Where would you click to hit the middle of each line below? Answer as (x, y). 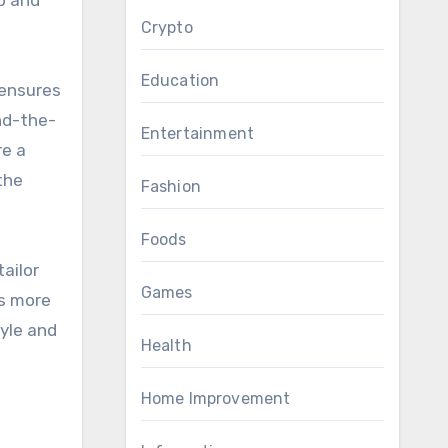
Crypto (166, 27)
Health (166, 345)
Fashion (170, 186)
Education (180, 80)
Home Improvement (215, 398)
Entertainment (197, 133)
